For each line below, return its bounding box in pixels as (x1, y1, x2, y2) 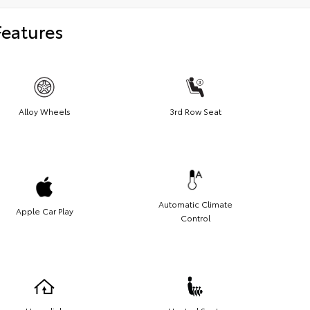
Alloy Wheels (18, 104, 71, 117)
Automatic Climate (158, 197, 232, 210)
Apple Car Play (15, 204, 73, 217)
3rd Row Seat (169, 104, 221, 117)
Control (180, 211, 210, 224)
